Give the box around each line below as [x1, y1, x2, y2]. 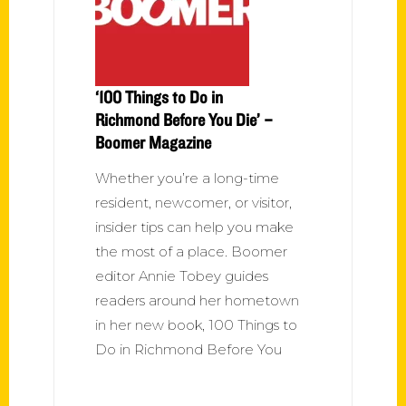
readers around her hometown [95, 291, 299, 309]
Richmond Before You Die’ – [95, 108, 273, 130]
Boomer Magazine [95, 130, 211, 153]
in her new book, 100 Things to [95, 315, 297, 333]
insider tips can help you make [95, 217, 294, 236]
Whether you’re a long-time [95, 169, 279, 187]
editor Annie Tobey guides [95, 266, 268, 285]
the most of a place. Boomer [95, 242, 287, 260]
